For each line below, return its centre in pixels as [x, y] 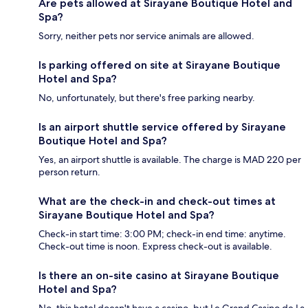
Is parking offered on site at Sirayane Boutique [159, 65]
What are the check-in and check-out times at [157, 201]
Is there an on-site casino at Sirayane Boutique [159, 275]
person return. [69, 172]
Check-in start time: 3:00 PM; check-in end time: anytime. [162, 233]
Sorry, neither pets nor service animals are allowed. [146, 35]
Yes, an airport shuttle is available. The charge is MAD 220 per [170, 159]
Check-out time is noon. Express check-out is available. [155, 246]
